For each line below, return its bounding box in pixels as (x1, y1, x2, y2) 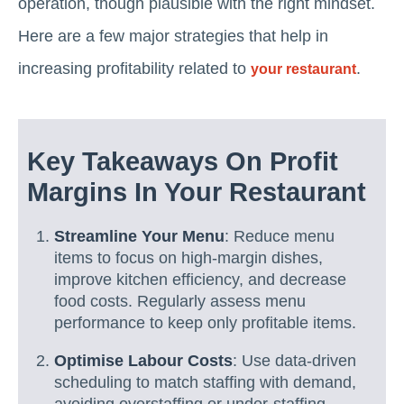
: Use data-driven (233, 351, 356, 370)
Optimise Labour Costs (54, 351, 233, 370)
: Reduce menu (225, 227, 335, 245)
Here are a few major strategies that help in (18, 27, 328, 45)
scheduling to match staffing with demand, (54, 372, 356, 391)
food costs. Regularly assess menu (54, 292, 306, 310)
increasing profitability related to (18, 60, 251, 78)
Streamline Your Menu (54, 227, 225, 245)
